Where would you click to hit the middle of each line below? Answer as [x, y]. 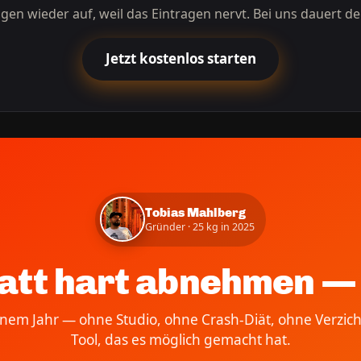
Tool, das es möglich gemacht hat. [180, 339]
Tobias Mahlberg [195, 212]
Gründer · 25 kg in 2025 [199, 227]
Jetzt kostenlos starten [180, 59]
